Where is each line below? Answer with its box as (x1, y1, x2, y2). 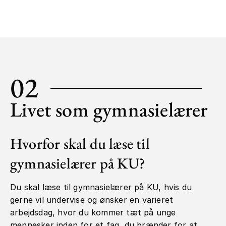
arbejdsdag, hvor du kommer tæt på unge (10, 207, 176, 218)
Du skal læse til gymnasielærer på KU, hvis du (10, 182, 192, 193)
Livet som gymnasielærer (10, 96, 208, 123)
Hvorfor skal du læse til (10, 134, 150, 154)
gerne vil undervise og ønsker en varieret (10, 195, 174, 205)
